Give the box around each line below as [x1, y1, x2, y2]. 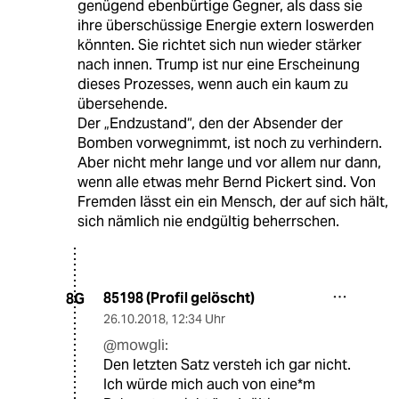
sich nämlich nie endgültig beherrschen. [77, 212, 339, 232]
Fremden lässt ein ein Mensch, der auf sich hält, [77, 192, 388, 212]
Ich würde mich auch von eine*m [103, 375, 315, 395]
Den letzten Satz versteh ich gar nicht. [103, 355, 351, 375]
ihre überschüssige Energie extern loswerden [77, 16, 374, 36]
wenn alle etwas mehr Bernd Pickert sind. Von [77, 173, 376, 192]
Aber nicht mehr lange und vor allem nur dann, [77, 153, 381, 173]
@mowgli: [103, 336, 168, 355]
